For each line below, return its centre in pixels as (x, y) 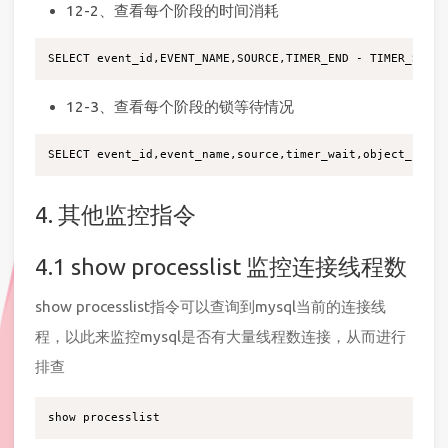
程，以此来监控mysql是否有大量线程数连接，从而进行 (220, 336)
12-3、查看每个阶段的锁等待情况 (179, 107)
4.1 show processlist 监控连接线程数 (221, 265)
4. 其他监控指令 (115, 214)
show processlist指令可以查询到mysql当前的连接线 (210, 306)
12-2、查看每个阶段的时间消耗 (172, 11)
